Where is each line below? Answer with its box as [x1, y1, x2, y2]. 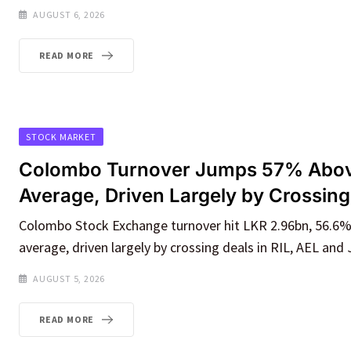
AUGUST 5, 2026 [33, 273, 106, 285]
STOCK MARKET [26, 131, 96, 143]
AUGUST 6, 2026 [33, 8, 106, 20]
